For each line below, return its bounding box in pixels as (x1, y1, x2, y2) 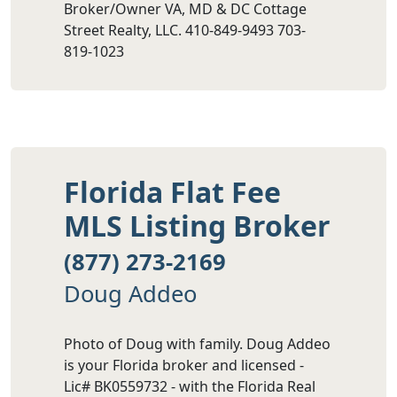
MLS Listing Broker (64, 206, 331, 245)
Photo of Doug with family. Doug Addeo (64, 334, 331, 354)
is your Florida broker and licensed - (64, 355, 304, 376)
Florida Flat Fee (64, 173, 281, 212)
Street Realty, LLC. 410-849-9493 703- (64, 20, 306, 41)
